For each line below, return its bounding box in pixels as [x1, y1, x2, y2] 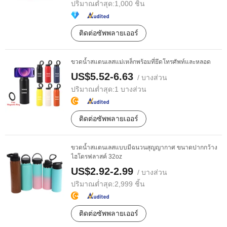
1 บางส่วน [115, 85, 146, 93]
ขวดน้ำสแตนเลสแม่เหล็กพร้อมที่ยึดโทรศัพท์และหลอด [71, 58, 211, 65]
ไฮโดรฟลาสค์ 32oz [71, 153, 122, 160]
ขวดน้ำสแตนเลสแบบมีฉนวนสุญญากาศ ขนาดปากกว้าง [71, 144, 217, 151]
